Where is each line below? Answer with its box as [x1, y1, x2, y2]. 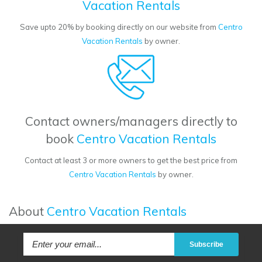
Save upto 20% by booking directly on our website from [19, 22, 218, 32]
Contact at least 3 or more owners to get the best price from [25, 156, 237, 166]
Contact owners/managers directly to [25, 113, 237, 129]
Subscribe [189, 240, 223, 249]
